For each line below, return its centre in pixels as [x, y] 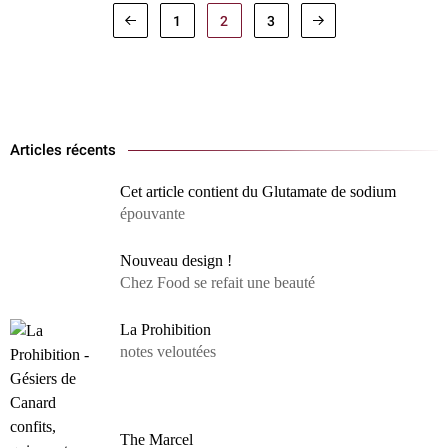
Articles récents [63, 150]
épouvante [152, 213]
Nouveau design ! [176, 260]
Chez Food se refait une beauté [217, 282]
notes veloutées [168, 351]
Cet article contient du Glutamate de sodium [258, 191]
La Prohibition [165, 329]
